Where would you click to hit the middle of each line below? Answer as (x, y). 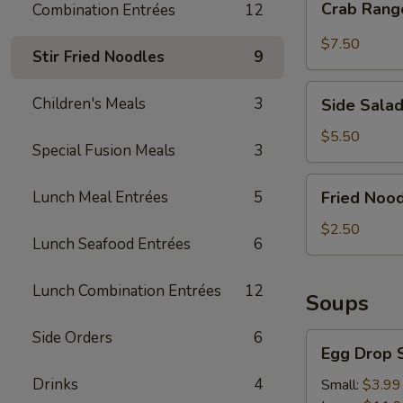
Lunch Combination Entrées (127, 291)
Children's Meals (89, 104)
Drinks (55, 385)
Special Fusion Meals (104, 151)
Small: (342, 385)
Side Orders (72, 338)
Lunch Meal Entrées (100, 197)
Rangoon (334, 17)
